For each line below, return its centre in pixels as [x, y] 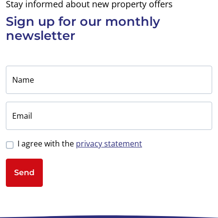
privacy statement [109, 144]
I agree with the [47, 144]
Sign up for [43, 21]
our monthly [120, 21]
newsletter [41, 36]
